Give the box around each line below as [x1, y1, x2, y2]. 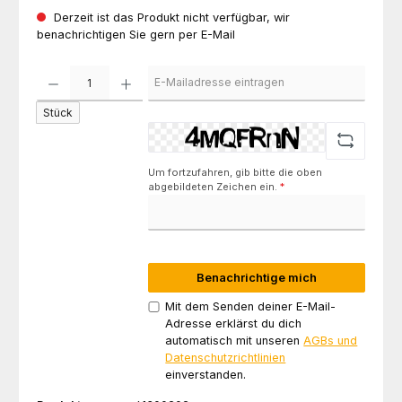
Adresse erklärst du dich [165, 317, 302, 331]
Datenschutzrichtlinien [165, 351, 286, 365]
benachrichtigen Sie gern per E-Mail [37, 27, 235, 41]
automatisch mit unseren [165, 334, 304, 348]
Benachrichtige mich [197, 270, 318, 284]
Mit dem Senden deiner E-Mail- [165, 300, 336, 314]
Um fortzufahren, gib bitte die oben [148, 165, 323, 179]
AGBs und [303, 334, 358, 348]
